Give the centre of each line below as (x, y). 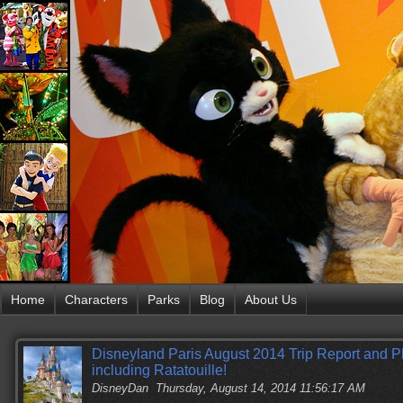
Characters (96, 300)
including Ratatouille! (159, 370)
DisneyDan (120, 388)
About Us (271, 300)
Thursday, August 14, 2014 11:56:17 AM (260, 388)
